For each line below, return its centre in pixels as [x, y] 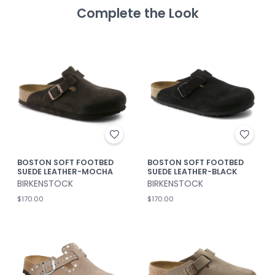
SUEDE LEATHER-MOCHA [65, 172]
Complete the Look [137, 14]
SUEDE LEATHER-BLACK [192, 172]
